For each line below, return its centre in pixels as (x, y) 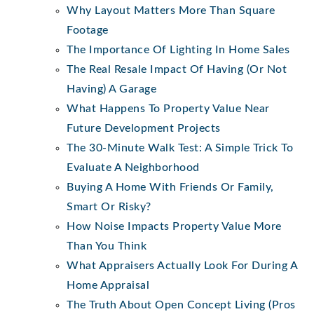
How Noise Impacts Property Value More (174, 226)
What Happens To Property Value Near (168, 108)
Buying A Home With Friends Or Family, (170, 187)
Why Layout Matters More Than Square (171, 10)
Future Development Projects (144, 128)
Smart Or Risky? (109, 206)
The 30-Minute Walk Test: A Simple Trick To (180, 148)
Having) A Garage (111, 89)
